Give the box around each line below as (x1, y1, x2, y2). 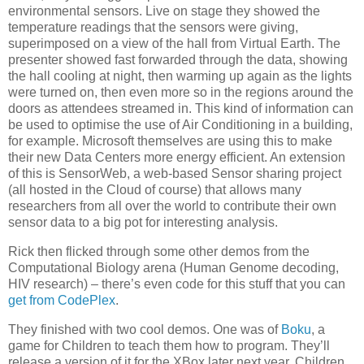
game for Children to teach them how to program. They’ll (8, 338, 330, 353)
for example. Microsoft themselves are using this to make (8, 134, 332, 149)
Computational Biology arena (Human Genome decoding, (8, 261, 339, 275)
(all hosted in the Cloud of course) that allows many (8, 183, 301, 197)
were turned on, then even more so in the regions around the (8, 85, 353, 100)
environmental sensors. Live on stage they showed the (8, 4, 320, 19)
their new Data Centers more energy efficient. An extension (8, 150, 345, 165)
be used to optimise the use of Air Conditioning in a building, (8, 118, 353, 132)
